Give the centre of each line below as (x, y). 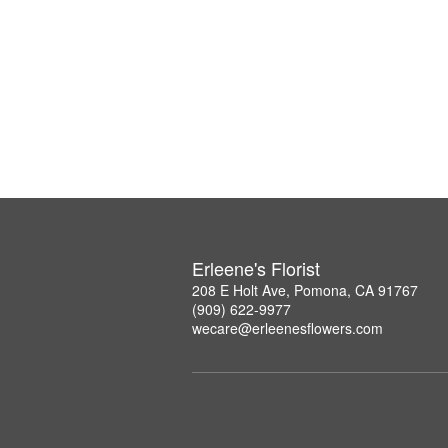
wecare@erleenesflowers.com (287, 328)
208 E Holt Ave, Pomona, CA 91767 (305, 290)
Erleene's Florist (256, 268)
